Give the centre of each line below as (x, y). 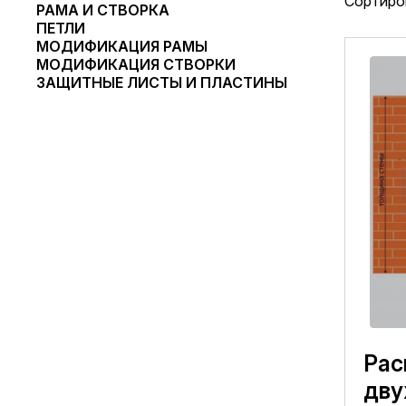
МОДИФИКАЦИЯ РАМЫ (122, 46)
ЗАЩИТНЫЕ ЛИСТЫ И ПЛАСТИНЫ (162, 82)
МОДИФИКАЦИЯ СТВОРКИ (136, 64)
